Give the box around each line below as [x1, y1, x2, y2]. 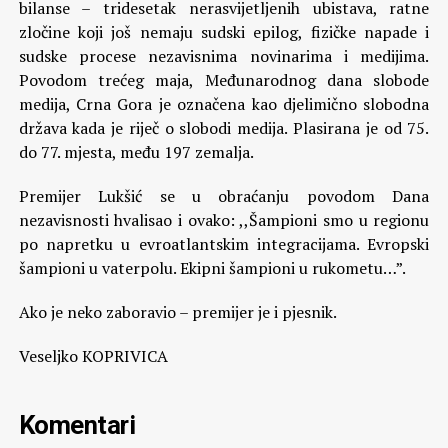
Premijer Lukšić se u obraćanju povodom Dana [18, 185, 430, 207]
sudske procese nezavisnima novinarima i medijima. [18, 45, 430, 67]
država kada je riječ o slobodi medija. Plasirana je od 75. [18, 117, 430, 139]
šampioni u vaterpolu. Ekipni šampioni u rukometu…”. [18, 257, 406, 279]
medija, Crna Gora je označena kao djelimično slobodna [18, 93, 430, 115]
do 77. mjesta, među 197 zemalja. [18, 141, 254, 163]
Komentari [18, 410, 136, 440]
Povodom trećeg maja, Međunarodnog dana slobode [18, 69, 430, 91]
